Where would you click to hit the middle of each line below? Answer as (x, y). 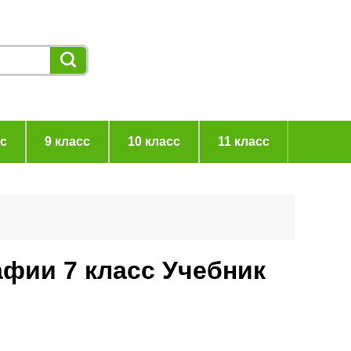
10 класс (154, 141)
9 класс (67, 141)
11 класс (243, 141)
